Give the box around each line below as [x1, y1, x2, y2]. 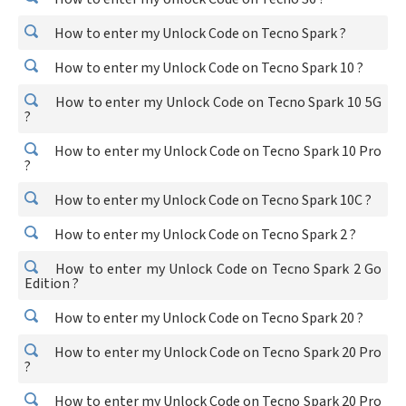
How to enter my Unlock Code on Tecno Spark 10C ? [52, 190, 372, 210]
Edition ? [24, 274, 79, 294]
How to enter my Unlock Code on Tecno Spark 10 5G [52, 92, 382, 112]
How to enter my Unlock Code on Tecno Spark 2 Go [52, 259, 382, 279]
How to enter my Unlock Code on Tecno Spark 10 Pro [52, 141, 382, 161]
